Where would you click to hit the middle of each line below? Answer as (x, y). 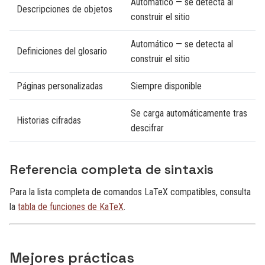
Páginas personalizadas (60, 86)
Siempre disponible (166, 86)
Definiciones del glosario (62, 51)
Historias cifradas (49, 121)
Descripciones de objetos (64, 9)
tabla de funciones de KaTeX (71, 207)
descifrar (147, 128)
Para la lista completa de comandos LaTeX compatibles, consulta (130, 192)
